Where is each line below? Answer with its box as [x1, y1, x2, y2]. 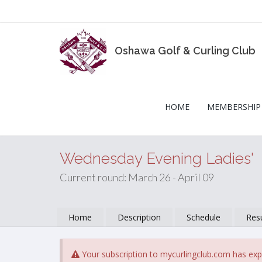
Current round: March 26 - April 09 [60, 171, 214, 184]
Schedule [187, 212, 220, 223]
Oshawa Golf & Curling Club [115, 44, 256, 57]
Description [118, 212, 161, 223]
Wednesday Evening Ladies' [60, 150, 254, 167]
